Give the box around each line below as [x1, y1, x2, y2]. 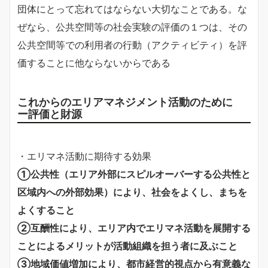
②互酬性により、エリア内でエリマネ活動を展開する [17, 221, 251, 234]
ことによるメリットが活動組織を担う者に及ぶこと [17, 239, 237, 252]
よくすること [17, 203, 75, 216]
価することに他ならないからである [17, 56, 170, 69]
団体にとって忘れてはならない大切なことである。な [17, 2, 247, 15]
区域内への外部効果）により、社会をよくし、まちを [17, 185, 247, 198]
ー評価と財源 [17, 106, 82, 120]
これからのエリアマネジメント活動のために [17, 95, 243, 108]
